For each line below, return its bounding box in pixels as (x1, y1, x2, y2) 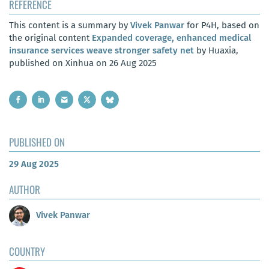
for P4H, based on (184, 19, 259, 31)
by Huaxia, (194, 44, 238, 56)
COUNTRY (9, 243, 45, 259)
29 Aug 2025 (9, 158, 59, 169)
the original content (9, 32, 92, 43)
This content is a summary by (9, 19, 130, 31)
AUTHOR (9, 181, 40, 197)
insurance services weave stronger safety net (9, 44, 194, 56)
